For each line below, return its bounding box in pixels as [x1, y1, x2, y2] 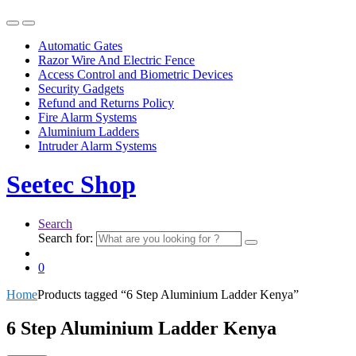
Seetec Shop [6, 170, 136, 199]
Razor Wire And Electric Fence [38, 52, 195, 67]
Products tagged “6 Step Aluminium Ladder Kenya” [37, 287, 299, 301]
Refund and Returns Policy [38, 95, 174, 110]
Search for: [38, 230, 93, 245]
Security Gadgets [38, 81, 124, 95]
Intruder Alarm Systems [38, 138, 157, 153]
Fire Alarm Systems [38, 110, 137, 124]
